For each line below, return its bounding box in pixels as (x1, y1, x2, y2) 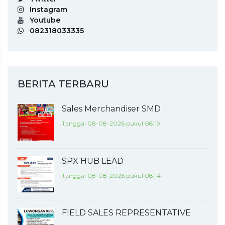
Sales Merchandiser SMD (61, 104, 161, 114)
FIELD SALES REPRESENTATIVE (61, 208, 191, 218)
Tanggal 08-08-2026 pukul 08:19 (61, 120, 160, 128)
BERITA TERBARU (18, 78, 109, 90)
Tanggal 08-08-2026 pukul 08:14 (61, 171, 161, 179)
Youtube (30, 16, 60, 25)
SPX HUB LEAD (61, 156, 124, 166)
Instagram (30, 5, 67, 15)
